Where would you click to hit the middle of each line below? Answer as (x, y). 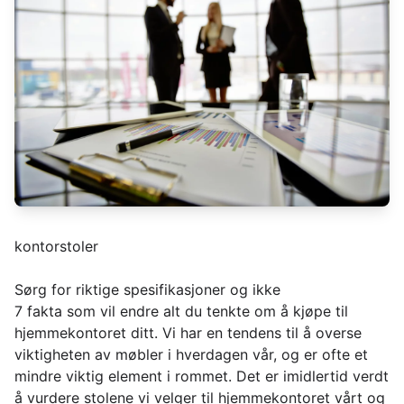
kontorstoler (56, 247)
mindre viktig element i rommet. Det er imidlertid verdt (202, 376)
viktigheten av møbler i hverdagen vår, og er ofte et (191, 355)
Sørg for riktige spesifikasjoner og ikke (147, 290)
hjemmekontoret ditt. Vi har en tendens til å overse (188, 333)
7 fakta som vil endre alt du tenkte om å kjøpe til (181, 312)
